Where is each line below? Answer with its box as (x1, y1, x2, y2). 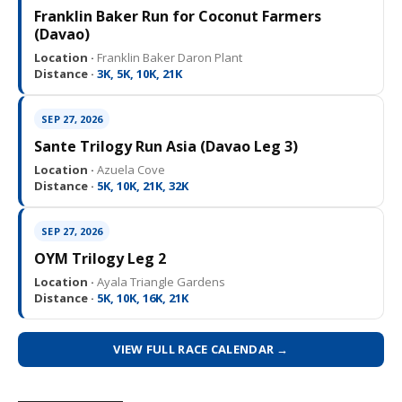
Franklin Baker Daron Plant (94, 48, 242, 66)
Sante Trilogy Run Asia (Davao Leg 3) (34, 135, 298, 156)
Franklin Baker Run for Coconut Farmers (34, 5, 321, 26)
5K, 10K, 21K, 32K (94, 177, 188, 194)
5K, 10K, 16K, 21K (94, 289, 188, 306)
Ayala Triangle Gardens (94, 273, 225, 290)
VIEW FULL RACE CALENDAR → (113, 340, 289, 357)
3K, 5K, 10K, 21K (94, 65, 182, 82)
